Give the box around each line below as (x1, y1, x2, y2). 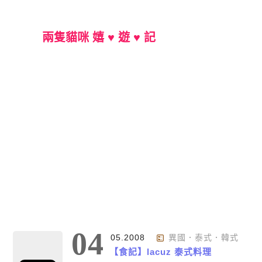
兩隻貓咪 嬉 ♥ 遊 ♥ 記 (42, 31, 156, 44)
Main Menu (101, 205, 171, 219)
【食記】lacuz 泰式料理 (109, 247, 212, 257)
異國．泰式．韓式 (168, 233, 239, 242)
